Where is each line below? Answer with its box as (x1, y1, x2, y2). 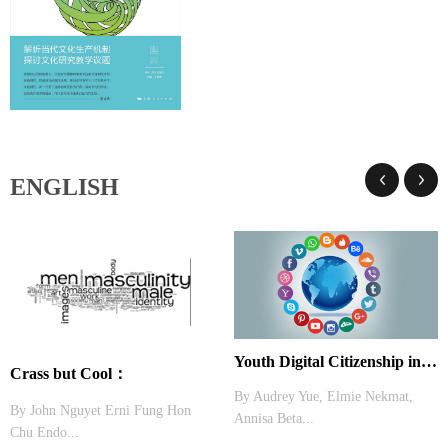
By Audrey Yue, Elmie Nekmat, (234, 389, 413, 405)
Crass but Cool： (10, 364, 128, 382)
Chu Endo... (10, 424, 79, 440)
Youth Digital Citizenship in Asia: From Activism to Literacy (421, 353, 437, 371)
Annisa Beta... (234, 411, 314, 427)
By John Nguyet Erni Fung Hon (10, 402, 134, 418)
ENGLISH (10, 174, 119, 201)
